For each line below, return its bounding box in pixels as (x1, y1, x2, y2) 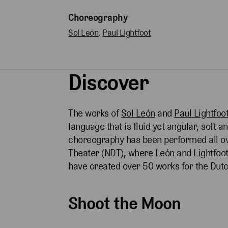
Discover (68, 69, 149, 96)
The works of (68, 107, 121, 120)
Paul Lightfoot (102, 27, 151, 38)
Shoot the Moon (68, 193, 181, 214)
